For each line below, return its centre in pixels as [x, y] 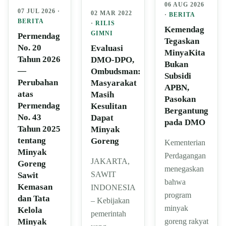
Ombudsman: [116, 72]
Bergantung [186, 110]
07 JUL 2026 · [39, 11]
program [178, 195]
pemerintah [109, 214]
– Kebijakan [110, 201]
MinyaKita [185, 52]
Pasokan [180, 99]
